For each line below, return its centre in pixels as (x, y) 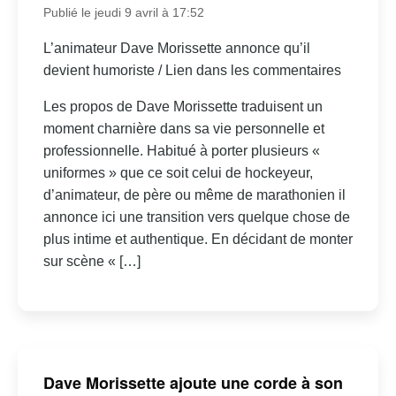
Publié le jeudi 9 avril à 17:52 (123, 12)
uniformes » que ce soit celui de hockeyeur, (178, 172)
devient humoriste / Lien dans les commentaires (192, 70)
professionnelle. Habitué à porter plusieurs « (181, 150)
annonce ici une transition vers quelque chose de (196, 217)
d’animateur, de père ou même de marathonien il (194, 194)
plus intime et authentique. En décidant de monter (198, 239)
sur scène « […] (91, 261)
